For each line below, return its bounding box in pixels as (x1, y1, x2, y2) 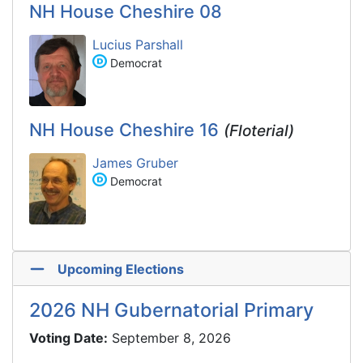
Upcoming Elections (57, 260, 184, 277)
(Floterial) (224, 121, 294, 140)
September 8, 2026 (112, 329, 231, 346)
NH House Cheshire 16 (29, 118, 219, 140)
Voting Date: (29, 329, 108, 346)
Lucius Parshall (92, 36, 183, 53)
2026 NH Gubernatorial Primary (29, 297, 314, 322)
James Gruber (92, 154, 178, 171)
